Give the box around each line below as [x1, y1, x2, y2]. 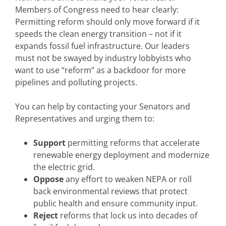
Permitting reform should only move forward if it [15, 16, 200, 28]
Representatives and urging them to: [15, 113, 154, 125]
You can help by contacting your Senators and [15, 101, 190, 112]
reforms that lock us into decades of [58, 210, 197, 221]
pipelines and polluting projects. [15, 77, 137, 88]
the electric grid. [33, 161, 95, 173]
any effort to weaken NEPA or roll [64, 174, 192, 185]
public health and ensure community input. [33, 198, 198, 209]
